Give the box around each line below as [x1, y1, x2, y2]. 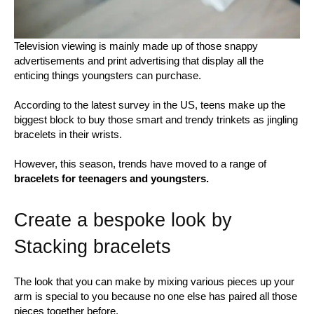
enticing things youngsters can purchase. [14, 69, 201, 81]
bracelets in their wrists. [14, 128, 122, 140]
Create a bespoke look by [14, 209, 232, 231]
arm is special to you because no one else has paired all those [14, 289, 297, 302]
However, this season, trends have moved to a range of [14, 157, 266, 170]
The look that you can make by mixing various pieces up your [14, 275, 294, 287]
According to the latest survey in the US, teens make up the [14, 98, 285, 111]
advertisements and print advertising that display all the [14, 54, 264, 67]
